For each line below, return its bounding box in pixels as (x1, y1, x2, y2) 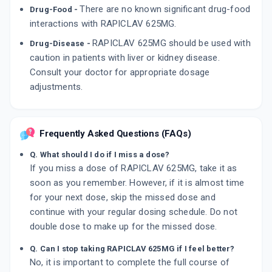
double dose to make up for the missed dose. (30, 221, 217, 233)
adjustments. (30, 81, 83, 93)
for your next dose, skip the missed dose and (30, 192, 216, 203)
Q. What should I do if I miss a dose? (30, 150, 170, 160)
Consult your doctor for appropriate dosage (30, 67, 210, 78)
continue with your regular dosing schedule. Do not (30, 206, 238, 218)
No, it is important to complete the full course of (30, 257, 230, 268)
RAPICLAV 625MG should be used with (92, 38, 251, 49)
